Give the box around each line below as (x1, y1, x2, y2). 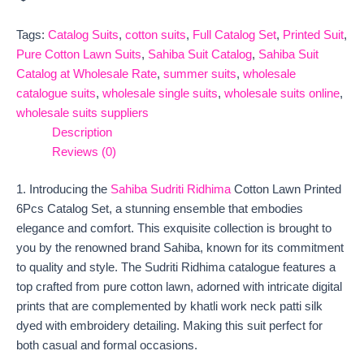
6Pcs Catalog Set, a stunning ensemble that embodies (16, 202, 303, 216)
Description (51, 126, 112, 140)
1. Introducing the (16, 183, 110, 197)
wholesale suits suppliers (16, 106, 149, 120)
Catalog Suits (48, 28, 119, 42)
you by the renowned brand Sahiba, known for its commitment (16, 241, 344, 255)
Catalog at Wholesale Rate (16, 67, 157, 81)
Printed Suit (283, 28, 344, 42)
